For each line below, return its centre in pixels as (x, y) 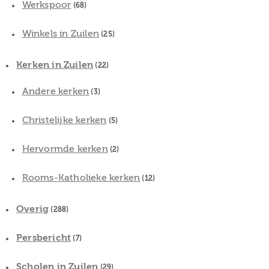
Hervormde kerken (65, 149)
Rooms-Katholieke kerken (81, 177)
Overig (33, 209)
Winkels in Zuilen (60, 33)
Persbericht (44, 237)
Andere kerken (56, 91)
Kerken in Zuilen (55, 65)
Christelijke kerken (64, 120)
